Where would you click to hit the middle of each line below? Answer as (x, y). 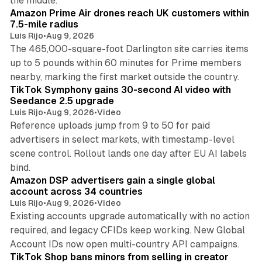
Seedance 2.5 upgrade (62, 101)
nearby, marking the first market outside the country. (124, 77)
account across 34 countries (76, 192)
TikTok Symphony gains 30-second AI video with (120, 90)
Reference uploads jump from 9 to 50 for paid (110, 126)
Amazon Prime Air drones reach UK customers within (129, 13)
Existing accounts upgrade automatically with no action (130, 216)
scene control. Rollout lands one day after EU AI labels (128, 154)
